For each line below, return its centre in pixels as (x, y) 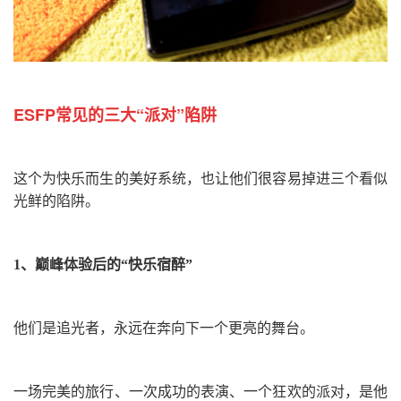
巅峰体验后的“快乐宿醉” (114, 265)
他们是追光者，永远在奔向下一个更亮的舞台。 (164, 328)
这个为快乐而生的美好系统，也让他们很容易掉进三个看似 (200, 179)
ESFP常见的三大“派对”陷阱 (115, 115)
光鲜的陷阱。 (56, 201)
